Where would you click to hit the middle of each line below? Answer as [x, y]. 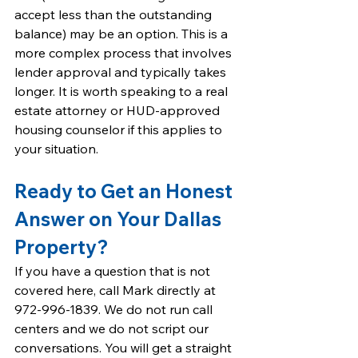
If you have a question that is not [114, 271]
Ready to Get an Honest [125, 191]
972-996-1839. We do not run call [115, 309]
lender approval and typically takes [122, 72]
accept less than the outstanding [115, 14]
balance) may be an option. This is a [123, 34]
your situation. [56, 149]
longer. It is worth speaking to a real [123, 91]
